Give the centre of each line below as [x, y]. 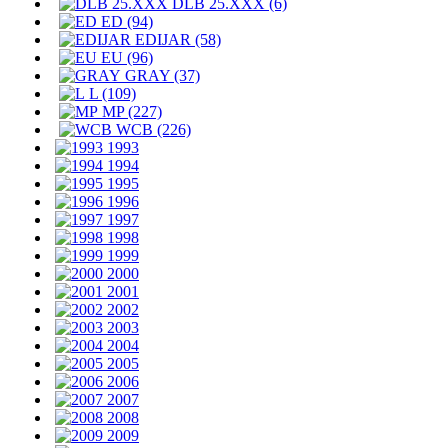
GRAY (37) [160, 75]
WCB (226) [151, 129]
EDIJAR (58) [176, 39]
